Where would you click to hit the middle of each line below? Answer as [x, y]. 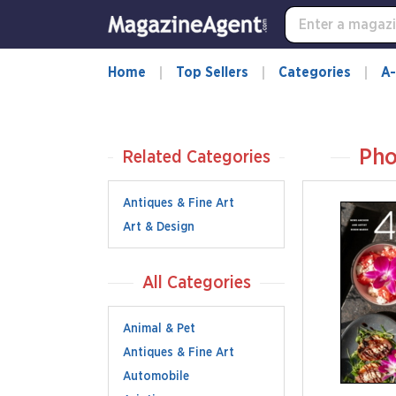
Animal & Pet [159, 329]
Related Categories [196, 157]
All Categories [196, 283]
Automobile [156, 377]
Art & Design [159, 227]
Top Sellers [212, 72]
